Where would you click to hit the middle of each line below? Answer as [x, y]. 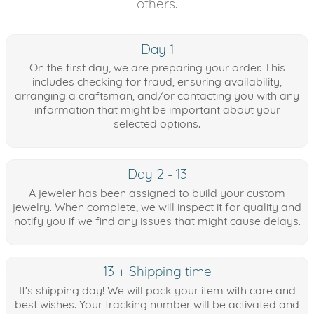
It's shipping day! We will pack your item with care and [157, 290]
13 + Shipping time [157, 272]
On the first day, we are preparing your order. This [157, 68]
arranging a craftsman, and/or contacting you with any [157, 96]
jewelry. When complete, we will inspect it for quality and [157, 207]
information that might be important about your [157, 110]
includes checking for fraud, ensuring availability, [157, 82]
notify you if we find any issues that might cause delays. [157, 221]
